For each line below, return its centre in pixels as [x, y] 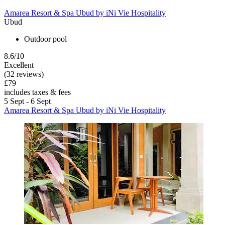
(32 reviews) [24, 74]
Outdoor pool [45, 39]
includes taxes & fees [37, 92]
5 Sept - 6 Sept [27, 101]
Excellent [19, 65]
